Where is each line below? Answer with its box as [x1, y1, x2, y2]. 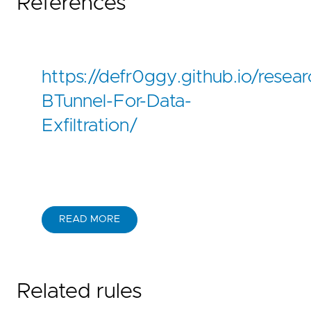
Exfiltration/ [42, 116, 138, 135]
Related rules [17, 281, 142, 303]
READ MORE [59, 215, 120, 225]
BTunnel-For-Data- [42, 92, 192, 110]
